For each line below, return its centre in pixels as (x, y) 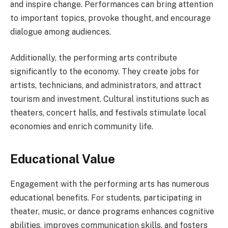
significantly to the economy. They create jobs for (105, 72)
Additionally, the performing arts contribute (94, 58)
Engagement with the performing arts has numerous (110, 184)
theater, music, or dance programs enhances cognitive (112, 211)
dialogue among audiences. (61, 32)
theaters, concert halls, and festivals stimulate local (108, 113)
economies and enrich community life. (82, 127)
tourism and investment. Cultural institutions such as (110, 99)
